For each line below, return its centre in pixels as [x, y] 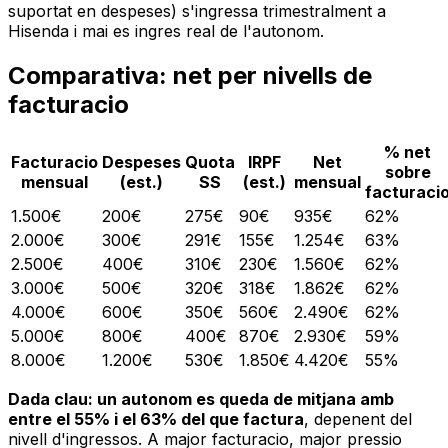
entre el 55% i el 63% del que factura [156, 419]
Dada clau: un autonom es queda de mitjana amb [201, 399]
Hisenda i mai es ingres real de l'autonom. [166, 31]
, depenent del [358, 419]
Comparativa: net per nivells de [190, 76]
